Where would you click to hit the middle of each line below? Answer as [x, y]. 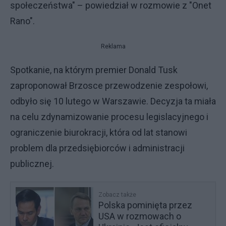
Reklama [113, 46]
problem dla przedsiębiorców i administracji [97, 148]
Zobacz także [118, 195]
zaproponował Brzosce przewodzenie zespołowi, [109, 86]
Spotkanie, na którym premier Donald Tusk [94, 70]
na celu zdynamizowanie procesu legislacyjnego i [109, 117]
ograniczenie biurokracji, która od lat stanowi [99, 132]
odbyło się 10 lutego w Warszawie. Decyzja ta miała [113, 101]
